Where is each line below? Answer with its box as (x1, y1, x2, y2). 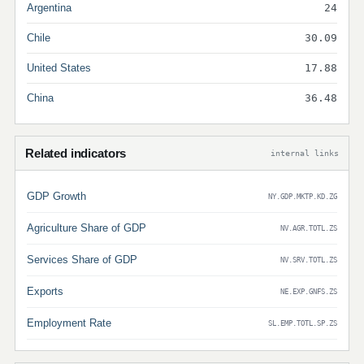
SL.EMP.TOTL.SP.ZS (268, 318, 337, 327)
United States (27, 62, 91, 74)
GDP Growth (27, 190, 86, 202)
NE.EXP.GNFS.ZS (280, 287, 337, 296)
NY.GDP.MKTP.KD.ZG (268, 192, 337, 201)
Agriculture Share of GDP (27, 222, 146, 234)
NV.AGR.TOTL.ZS (280, 223, 337, 232)
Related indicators (25, 146, 127, 160)
